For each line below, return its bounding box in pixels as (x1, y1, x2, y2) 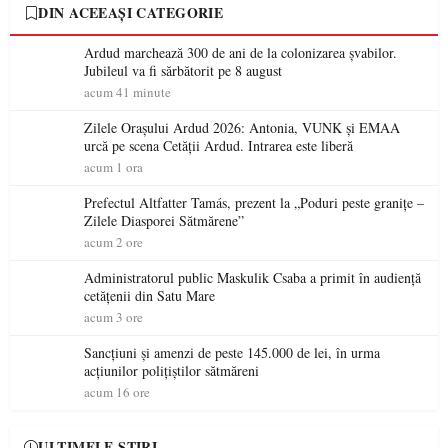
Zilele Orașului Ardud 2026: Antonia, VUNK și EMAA (84, 118, 400, 137)
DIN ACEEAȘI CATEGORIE (38, 2, 224, 23)
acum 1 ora (84, 158, 143, 176)
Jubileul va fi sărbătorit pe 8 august (84, 61, 282, 80)
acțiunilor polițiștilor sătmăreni (84, 361, 259, 380)
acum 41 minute (84, 83, 171, 101)
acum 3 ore (84, 308, 143, 326)
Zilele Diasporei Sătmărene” (84, 211, 244, 230)
